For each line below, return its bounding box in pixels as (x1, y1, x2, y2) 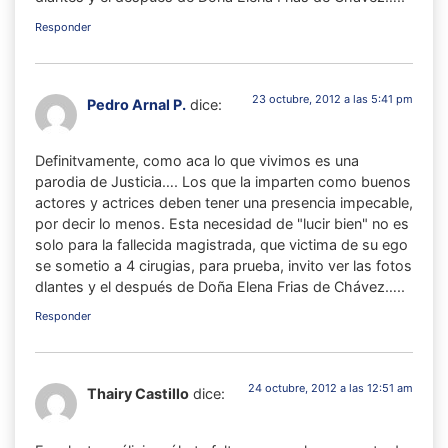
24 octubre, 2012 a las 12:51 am (248, 381, 413, 396)
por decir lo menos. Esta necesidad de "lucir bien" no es (35, 215, 409, 233)
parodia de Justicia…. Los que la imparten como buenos (35, 173, 411, 191)
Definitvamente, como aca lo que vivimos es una (35, 152, 359, 170)
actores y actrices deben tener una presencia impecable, (35, 194, 413, 212)
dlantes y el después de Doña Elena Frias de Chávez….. (35, 278, 405, 296)
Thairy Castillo (87, 385, 189, 403)
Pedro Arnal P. (87, 95, 186, 113)
